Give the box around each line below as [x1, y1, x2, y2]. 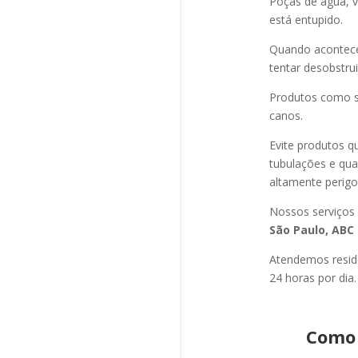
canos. [268, 108, 303, 123]
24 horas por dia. [268, 270, 356, 285]
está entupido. [268, 12, 343, 27]
